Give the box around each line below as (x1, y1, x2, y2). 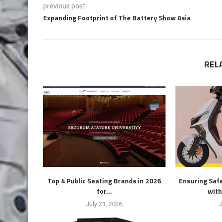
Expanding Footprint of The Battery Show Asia (43, 12, 191, 23)
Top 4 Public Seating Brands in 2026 (47, 175, 161, 186)
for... (96, 186, 112, 197)
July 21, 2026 (86, 200, 123, 208)
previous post (43, 1, 85, 10)
